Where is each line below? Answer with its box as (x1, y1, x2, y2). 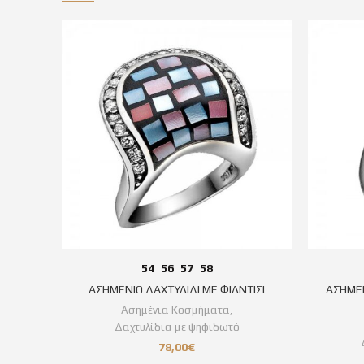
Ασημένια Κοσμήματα (121, 303, 230, 316)
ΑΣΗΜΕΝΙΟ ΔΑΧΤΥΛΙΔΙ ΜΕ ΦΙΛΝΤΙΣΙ (89, 282, 265, 296)
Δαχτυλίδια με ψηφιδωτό (114, 320, 240, 333)
